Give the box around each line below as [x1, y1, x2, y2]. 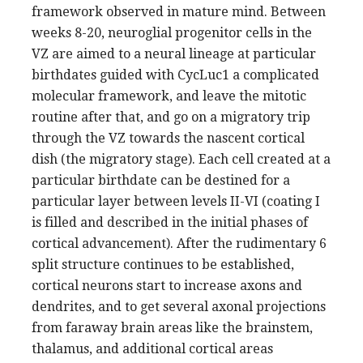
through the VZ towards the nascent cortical [32, 130, 305, 146]
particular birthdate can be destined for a [32, 172, 290, 188]
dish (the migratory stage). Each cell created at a [32, 151, 331, 167]
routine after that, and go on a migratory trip [32, 109, 310, 125]
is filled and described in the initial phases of [32, 214, 308, 230]
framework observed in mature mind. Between [32, 3, 326, 19]
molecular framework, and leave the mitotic [32, 88, 306, 104]
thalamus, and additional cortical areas [32, 340, 273, 357]
